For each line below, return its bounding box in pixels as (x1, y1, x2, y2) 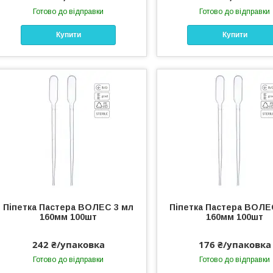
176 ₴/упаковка (198, 238, 271, 250)
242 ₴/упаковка (32, 238, 105, 250)
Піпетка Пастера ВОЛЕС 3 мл (3, 202, 134, 212)
